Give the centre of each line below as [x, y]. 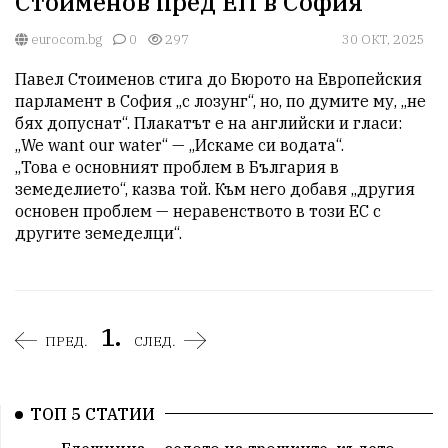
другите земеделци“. [98, 233]
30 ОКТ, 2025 [383, 40]
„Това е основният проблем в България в [177, 167]
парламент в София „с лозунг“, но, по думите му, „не [220, 101]
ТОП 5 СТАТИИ [92, 414]
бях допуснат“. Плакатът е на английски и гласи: [208, 123]
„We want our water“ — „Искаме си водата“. [179, 145]
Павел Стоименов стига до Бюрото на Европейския [218, 79]
